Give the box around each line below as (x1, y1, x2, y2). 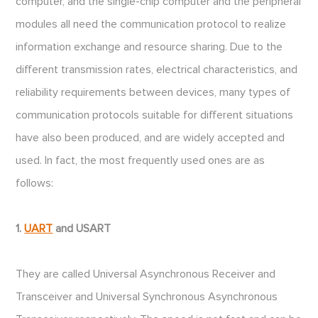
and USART (53, 223, 111, 234)
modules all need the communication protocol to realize (16, 18, 287, 30)
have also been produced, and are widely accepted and (16, 132, 285, 143)
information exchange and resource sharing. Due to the (16, 41, 283, 53)
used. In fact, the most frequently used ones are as (16, 155, 265, 166)
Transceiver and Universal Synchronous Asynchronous (16, 291, 278, 302)
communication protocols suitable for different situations (16, 109, 294, 121)
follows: (16, 177, 54, 189)
